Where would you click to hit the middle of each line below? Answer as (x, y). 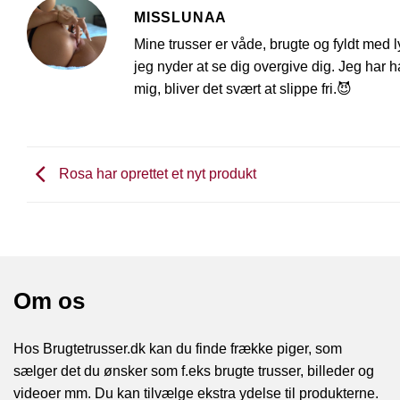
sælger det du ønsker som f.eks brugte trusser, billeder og (194, 371)
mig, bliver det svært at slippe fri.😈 (243, 88)
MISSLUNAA (181, 17)
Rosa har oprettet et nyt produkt (156, 173)
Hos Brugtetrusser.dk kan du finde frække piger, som (178, 348)
